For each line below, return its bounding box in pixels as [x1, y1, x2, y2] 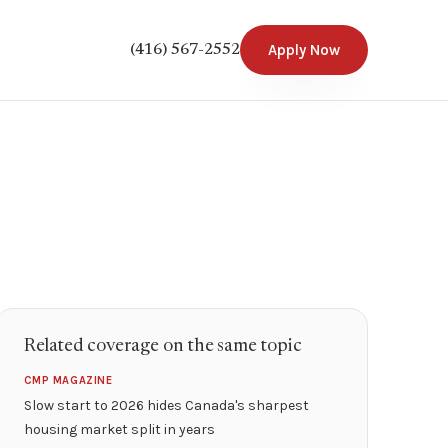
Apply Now [268, 41, 340, 59]
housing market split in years [23, 421, 215, 438]
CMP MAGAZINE [23, 374, 113, 387]
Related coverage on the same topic [23, 338, 302, 356]
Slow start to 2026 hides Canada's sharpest [23, 397, 309, 414]
